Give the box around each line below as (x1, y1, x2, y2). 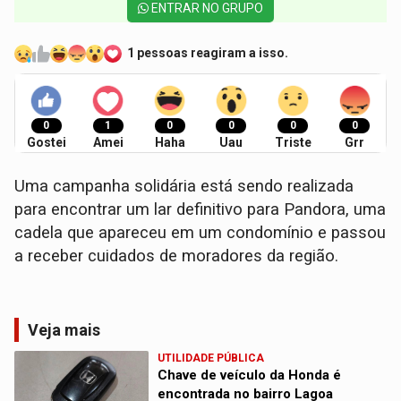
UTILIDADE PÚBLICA (158, 351, 265, 364)
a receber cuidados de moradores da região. (14, 245, 339, 266)
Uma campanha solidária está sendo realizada (14, 175, 354, 196)
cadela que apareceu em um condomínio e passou (14, 222, 387, 243)
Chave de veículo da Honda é (158, 366, 342, 383)
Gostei (26, 134, 66, 149)
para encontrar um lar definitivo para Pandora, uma (14, 199, 387, 219)
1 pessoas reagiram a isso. (127, 46, 289, 61)
